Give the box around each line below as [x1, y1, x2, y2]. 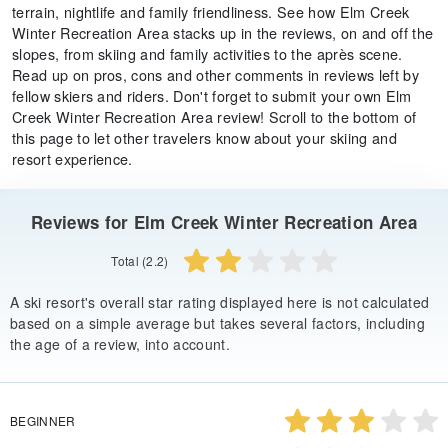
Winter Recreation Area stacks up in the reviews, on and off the [12, 22, 434, 43]
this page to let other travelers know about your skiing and [12, 127, 397, 148]
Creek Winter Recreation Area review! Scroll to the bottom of [12, 106, 417, 127]
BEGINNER [10, 411, 76, 429]
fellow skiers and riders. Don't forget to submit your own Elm [12, 85, 412, 106]
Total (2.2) [111, 252, 169, 270]
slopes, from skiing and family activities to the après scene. [12, 43, 403, 64]
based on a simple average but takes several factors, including [10, 312, 425, 333]
